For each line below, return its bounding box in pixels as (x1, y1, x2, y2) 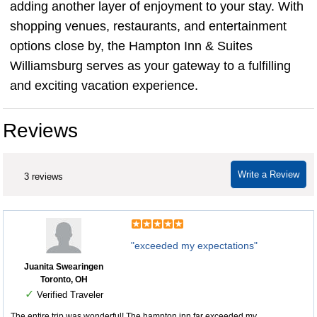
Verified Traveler (33, 289, 103, 300)
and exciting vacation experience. (10, 79, 198, 93)
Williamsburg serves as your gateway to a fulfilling (10, 59, 291, 73)
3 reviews (24, 171, 63, 182)
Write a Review (238, 169, 299, 180)
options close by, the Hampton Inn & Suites (10, 39, 253, 53)
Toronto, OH (40, 275, 88, 284)
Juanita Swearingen (24, 262, 103, 272)
